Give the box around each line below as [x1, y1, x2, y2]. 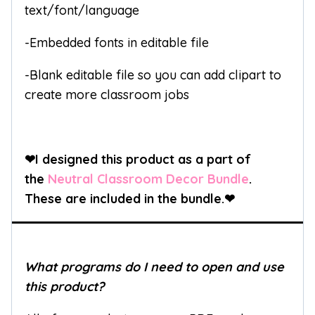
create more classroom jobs [25, 86, 189, 103]
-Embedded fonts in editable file [25, 34, 209, 51]
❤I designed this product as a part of [25, 151, 251, 168]
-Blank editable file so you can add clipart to [25, 67, 281, 84]
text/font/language [25, 2, 139, 19]
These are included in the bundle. [25, 191, 224, 207]
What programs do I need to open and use [25, 259, 284, 276]
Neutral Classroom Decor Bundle [48, 171, 249, 188]
